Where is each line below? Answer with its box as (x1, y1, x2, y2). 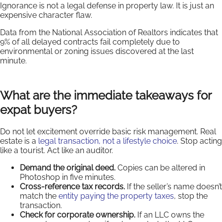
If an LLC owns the (135, 210, 204, 220)
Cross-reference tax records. (20, 181, 125, 191)
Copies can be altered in (115, 163, 205, 172)
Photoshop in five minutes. (20, 172, 115, 182)
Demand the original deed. (20, 163, 115, 172)
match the (20, 191, 58, 201)
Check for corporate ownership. (20, 210, 135, 220)
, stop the (174, 191, 208, 201)
